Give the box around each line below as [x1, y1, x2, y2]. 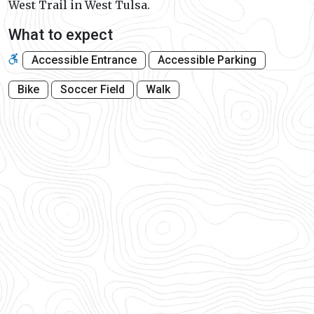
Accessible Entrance [32, 53, 137, 67]
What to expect [8, 26, 113, 44]
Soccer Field [60, 83, 125, 97]
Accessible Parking [158, 53, 257, 67]
